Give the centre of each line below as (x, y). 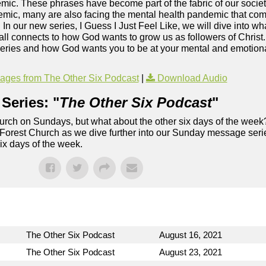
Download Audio (192, 78)
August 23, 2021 (191, 252)
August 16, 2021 (191, 235)
